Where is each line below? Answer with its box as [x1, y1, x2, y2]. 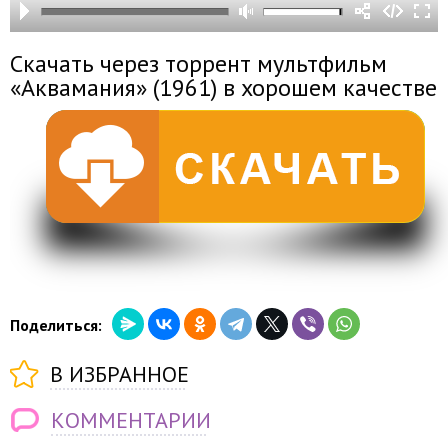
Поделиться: [10, 315, 102, 335]
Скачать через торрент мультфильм [10, 48, 387, 79]
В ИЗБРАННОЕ [50, 360, 189, 388]
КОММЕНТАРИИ [51, 406, 211, 434]
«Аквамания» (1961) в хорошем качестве [10, 72, 437, 103]
